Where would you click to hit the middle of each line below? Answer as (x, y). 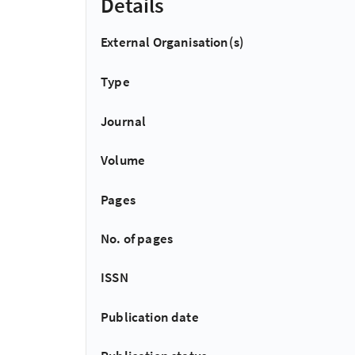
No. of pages (137, 238)
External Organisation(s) (173, 42)
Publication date (150, 317)
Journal (124, 121)
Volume (123, 160)
